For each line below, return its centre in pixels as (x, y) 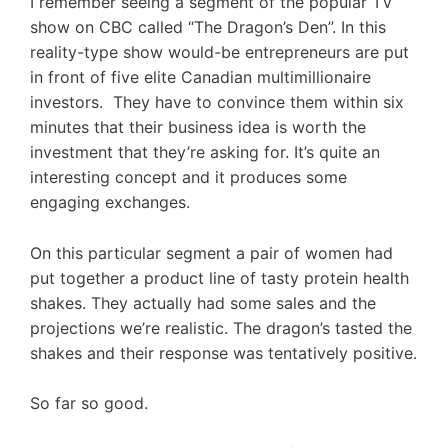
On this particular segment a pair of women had (211, 252)
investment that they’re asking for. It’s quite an (205, 152)
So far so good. (89, 403)
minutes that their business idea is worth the (198, 127)
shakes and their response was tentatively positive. (223, 352)
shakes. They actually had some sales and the (203, 302)
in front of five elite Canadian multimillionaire (200, 77)
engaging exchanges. (110, 202)
